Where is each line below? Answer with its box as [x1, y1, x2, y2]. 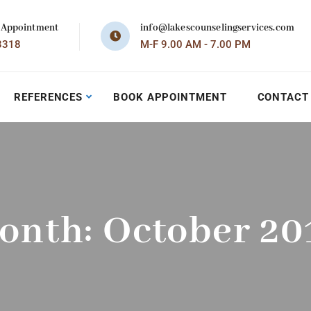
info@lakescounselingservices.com [140, 22, 294, 34]
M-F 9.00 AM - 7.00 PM [140, 38, 251, 51]
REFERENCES [14, 91, 83, 103]
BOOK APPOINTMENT [113, 91, 227, 103]
